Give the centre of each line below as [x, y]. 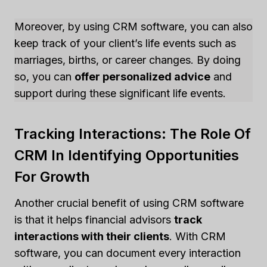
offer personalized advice [142, 76]
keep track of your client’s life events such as [125, 43]
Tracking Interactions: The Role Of [133, 133]
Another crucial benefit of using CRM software [129, 203]
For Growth [52, 176]
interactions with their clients [92, 236]
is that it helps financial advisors [94, 219]
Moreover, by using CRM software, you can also [133, 26]
